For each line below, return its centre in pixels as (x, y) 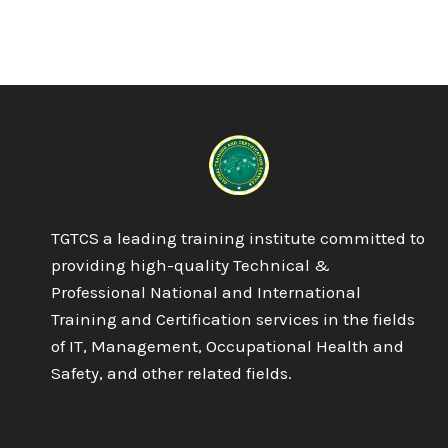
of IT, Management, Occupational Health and (227, 346)
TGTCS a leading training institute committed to (238, 238)
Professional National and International (206, 292)
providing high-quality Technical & (190, 265)
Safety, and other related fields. (171, 373)
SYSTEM (162, 113)
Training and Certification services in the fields (233, 319)
